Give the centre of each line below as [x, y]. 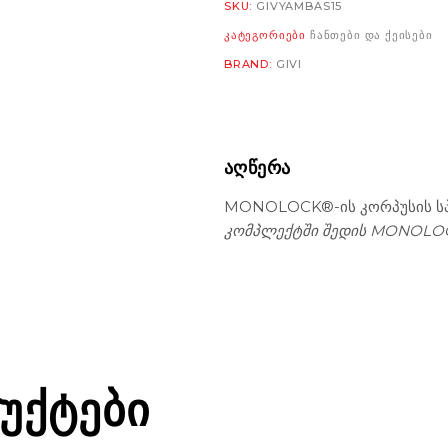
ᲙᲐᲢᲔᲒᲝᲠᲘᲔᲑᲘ [267, 35]
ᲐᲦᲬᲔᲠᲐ [257, 168]
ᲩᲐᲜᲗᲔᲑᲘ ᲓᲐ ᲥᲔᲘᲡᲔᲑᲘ [371, 35]
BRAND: [250, 64]
